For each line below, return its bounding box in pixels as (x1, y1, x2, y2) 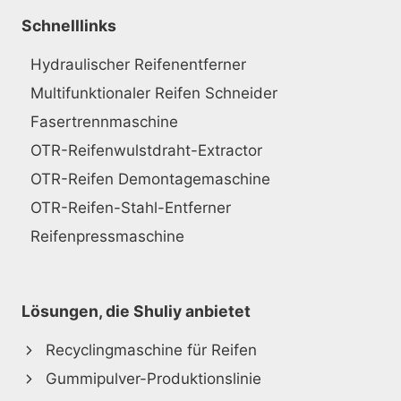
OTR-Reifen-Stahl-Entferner (30, 199, 231, 217)
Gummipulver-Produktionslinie (46, 370, 261, 388)
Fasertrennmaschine (30, 113, 178, 131)
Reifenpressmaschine (30, 227, 184, 245)
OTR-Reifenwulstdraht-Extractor (30, 141, 262, 159)
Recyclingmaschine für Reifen (46, 341, 257, 359)
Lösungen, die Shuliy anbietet (21, 302, 251, 320)
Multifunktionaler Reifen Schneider (30, 84, 277, 102)
